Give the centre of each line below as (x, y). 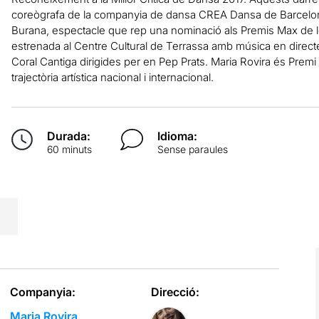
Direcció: (176, 292)
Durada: (68, 136)
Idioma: (178, 136)
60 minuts (69, 149)
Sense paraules (193, 149)
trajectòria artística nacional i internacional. (112, 77)
